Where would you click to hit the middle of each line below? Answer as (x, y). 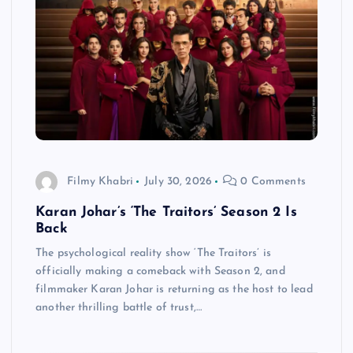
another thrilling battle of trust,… (119, 308)
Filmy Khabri (100, 181)
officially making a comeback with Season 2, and (160, 272)
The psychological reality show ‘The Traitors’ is (153, 254)
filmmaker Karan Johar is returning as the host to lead (174, 290)
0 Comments (271, 181)
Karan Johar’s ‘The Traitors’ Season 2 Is (166, 213)
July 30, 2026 (178, 181)
